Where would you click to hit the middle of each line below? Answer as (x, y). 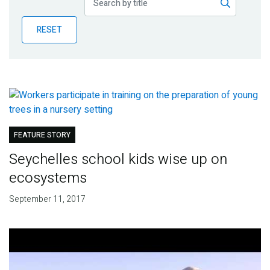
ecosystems (48, 178)
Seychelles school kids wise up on (118, 160)
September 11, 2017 (47, 199)
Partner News (51, 64)
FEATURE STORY (42, 135)
